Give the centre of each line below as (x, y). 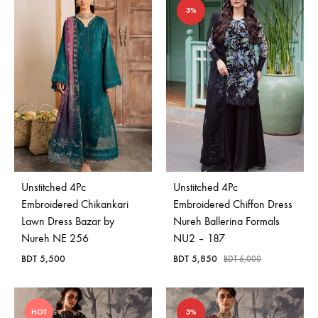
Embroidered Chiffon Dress (233, 204)
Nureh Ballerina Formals (226, 221)
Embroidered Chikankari (75, 204)
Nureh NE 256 (55, 238)
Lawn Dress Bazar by (68, 221)
